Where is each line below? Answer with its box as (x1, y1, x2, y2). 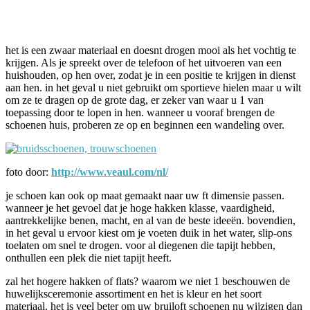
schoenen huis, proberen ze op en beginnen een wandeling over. (6, 118, 284, 131)
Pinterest (187, 5, 221, 16)
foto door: (6, 165, 51, 178)
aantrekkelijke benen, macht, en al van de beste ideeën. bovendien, (6, 214, 295, 226)
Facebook (34, 5, 70, 16)
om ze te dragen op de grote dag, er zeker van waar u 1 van (6, 93, 264, 106)
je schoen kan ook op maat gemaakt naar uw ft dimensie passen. (6, 189, 284, 201)
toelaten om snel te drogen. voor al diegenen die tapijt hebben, (6, 239, 275, 251)
